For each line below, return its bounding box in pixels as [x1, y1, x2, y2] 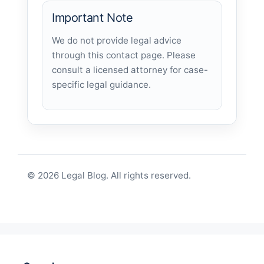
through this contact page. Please [52, 49, 196, 61]
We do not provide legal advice [52, 35, 181, 47]
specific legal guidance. [52, 79, 151, 91]
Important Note [52, 11, 133, 25]
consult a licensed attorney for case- [52, 64, 208, 76]
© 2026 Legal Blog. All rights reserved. [27, 170, 191, 181]
